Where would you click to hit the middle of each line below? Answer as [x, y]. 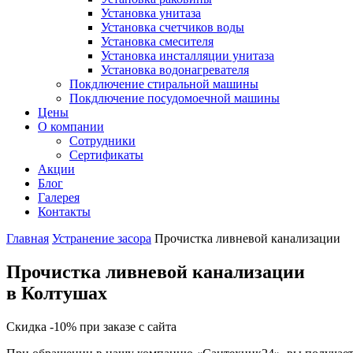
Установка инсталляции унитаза [188, 56]
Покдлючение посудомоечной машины [175, 98]
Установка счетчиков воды [173, 27]
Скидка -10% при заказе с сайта [91, 326]
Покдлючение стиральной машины [164, 84]
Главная [28, 238]
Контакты [64, 212]
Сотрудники [102, 141]
